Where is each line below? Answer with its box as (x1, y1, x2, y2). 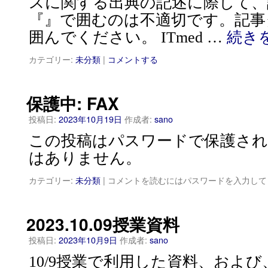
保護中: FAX (26, 91, 119, 115)
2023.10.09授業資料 (26, 212, 179, 236)
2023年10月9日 (59, 233, 117, 246)
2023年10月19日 (59, 112, 122, 125)
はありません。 (29, 150, 141, 167)
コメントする (108, 53, 158, 65)
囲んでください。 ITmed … (29, 29, 227, 46)
